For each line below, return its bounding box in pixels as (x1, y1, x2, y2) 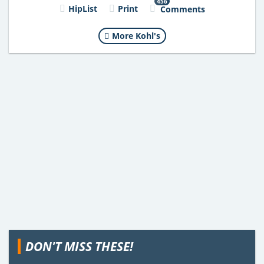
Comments (160, 4, 205, 15)
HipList (68, 2, 97, 14)
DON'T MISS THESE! (25, 237, 133, 255)
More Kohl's (111, 29, 160, 41)
